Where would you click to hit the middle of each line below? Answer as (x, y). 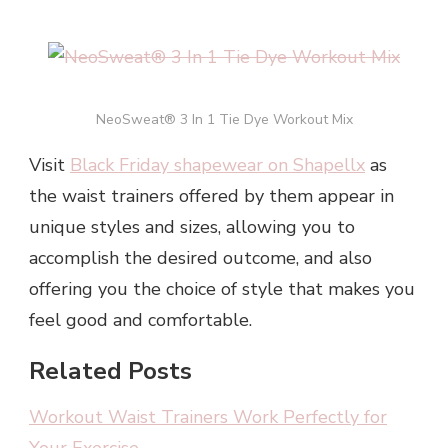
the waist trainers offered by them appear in (211, 196)
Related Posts (110, 371)
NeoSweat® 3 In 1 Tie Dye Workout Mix (224, 120)
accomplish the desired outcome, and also (200, 258)
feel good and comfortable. (140, 320)
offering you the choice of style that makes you (222, 289)
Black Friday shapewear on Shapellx (217, 165)
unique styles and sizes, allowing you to (192, 227)
